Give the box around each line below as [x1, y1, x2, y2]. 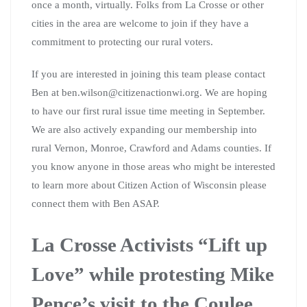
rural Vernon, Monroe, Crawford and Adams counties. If [32, 142, 271, 153]
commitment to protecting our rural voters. [32, 36, 213, 47]
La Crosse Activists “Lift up [32, 233, 267, 256]
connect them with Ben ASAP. [32, 197, 160, 209]
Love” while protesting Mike [32, 262, 274, 285]
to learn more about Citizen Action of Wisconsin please [32, 179, 267, 191]
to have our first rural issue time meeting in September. [32, 105, 265, 116]
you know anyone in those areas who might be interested [32, 160, 275, 172]
